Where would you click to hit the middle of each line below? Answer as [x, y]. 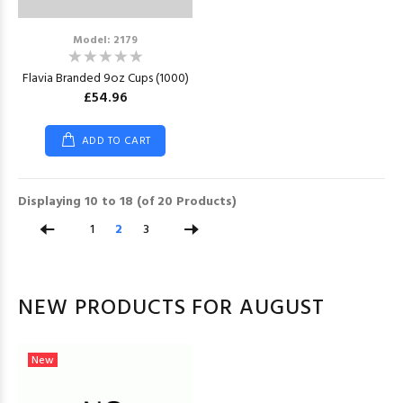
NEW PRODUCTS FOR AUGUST [172, 309]
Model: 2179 [105, 40]
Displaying [51, 202]
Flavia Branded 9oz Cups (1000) [105, 79]
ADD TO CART [116, 141]
